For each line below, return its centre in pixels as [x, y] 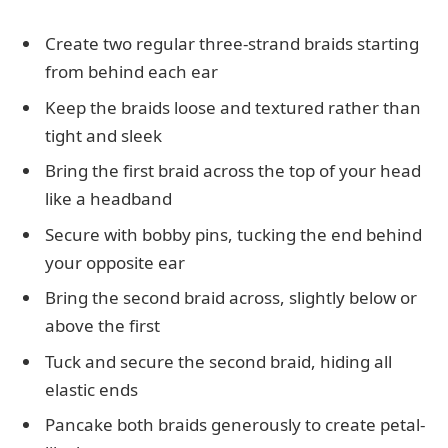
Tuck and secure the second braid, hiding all [218, 361]
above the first [102, 326]
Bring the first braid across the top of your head [233, 171]
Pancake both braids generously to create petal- [235, 425]
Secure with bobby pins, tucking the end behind [233, 234]
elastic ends [91, 389]
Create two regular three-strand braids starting [232, 44]
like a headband [108, 199]
